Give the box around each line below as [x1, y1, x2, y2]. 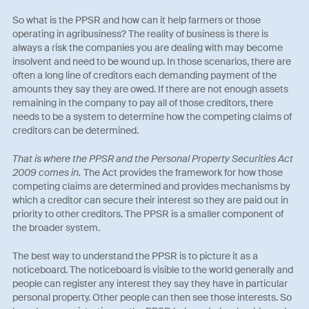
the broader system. [12, 221, 101, 235]
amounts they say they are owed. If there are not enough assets [12, 83, 289, 96]
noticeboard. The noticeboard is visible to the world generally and [12, 263, 294, 277]
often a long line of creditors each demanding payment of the [12, 69, 277, 82]
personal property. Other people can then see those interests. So [12, 291, 292, 304]
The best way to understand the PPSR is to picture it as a [12, 250, 259, 263]
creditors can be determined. [12, 124, 139, 137]
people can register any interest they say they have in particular [12, 277, 288, 290]
